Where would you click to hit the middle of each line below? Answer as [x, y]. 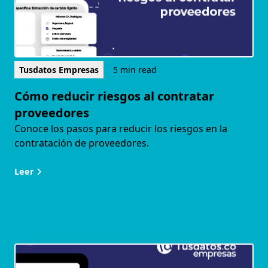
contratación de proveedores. [82, 143]
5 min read [135, 70]
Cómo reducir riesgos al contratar [114, 96]
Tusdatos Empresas [59, 70]
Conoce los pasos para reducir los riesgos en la [121, 129]
